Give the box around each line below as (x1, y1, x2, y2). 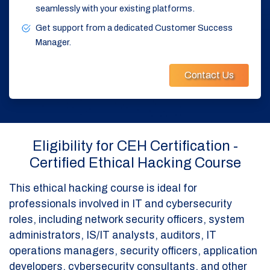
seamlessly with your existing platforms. (36, 3, 195, 13)
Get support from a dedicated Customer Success (36, 22, 233, 33)
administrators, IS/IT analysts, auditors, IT (9, 229, 216, 241)
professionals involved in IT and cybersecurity (9, 198, 232, 210)
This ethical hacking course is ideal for (9, 182, 197, 194)
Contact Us (184, 69, 234, 80)
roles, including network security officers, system (9, 213, 245, 225)
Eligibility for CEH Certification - (32, 137, 238, 154)
